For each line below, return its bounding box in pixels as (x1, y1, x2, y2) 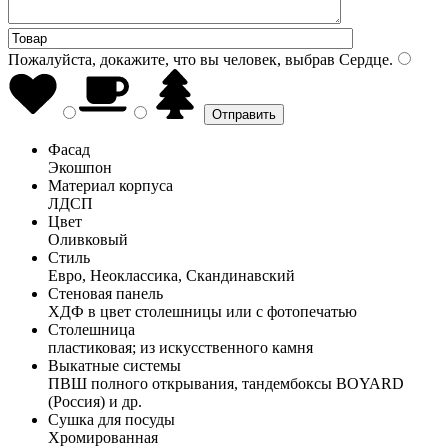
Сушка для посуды (48, 410, 175, 428)
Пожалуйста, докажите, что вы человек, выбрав (8, 50, 335, 68)
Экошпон (48, 158, 112, 176)
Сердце (335, 50, 389, 68)
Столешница (48, 320, 135, 338)
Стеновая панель (48, 284, 163, 302)
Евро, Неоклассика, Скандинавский (48, 266, 295, 284)
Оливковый (48, 230, 128, 248)
